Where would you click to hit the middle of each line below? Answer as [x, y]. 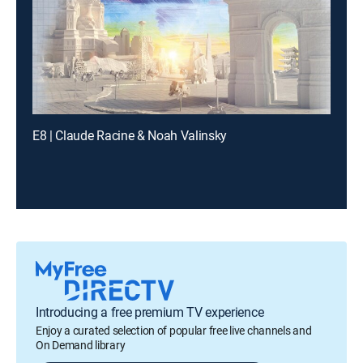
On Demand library [81, 345]
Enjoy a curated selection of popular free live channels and [174, 330]
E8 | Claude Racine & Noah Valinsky [130, 135]
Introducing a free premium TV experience [150, 312]
